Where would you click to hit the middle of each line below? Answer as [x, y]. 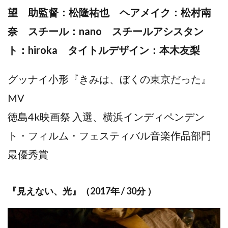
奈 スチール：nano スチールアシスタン [106, 31]
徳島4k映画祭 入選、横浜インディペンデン [106, 116]
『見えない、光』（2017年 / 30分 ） [82, 191]
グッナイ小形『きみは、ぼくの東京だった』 [109, 79]
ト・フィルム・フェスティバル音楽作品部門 [109, 135]
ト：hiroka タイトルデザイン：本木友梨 [104, 50]
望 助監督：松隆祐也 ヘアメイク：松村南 [109, 12]
